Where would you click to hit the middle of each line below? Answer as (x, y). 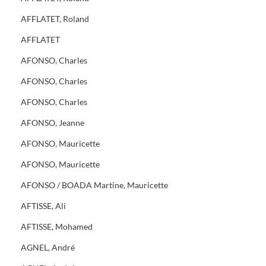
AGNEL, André (48, 247)
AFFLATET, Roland (55, 19)
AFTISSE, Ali (43, 206)
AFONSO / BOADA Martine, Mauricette (94, 185)
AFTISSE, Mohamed (57, 227)
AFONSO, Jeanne (53, 123)
